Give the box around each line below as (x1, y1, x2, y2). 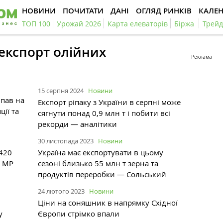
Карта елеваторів (108, 19, 168, 28)
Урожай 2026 (57, 19, 101, 28)
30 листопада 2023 (38, 136, 94, 145)
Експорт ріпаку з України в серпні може (38, 97, 181, 107)
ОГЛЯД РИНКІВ (136, 5, 192, 16)
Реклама (191, 54, 212, 60)
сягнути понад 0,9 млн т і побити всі (38, 108, 170, 118)
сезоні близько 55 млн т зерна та (38, 158, 158, 168)
